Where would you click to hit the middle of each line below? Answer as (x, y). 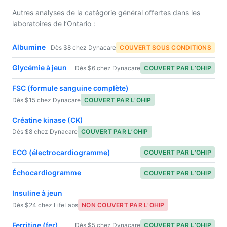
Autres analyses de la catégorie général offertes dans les (106, 12)
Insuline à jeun (37, 193)
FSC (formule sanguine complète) (70, 88)
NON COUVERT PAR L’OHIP (123, 205)
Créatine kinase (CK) (48, 120)
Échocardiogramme (47, 173)
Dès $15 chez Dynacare (46, 100)
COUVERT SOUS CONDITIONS (165, 47)
